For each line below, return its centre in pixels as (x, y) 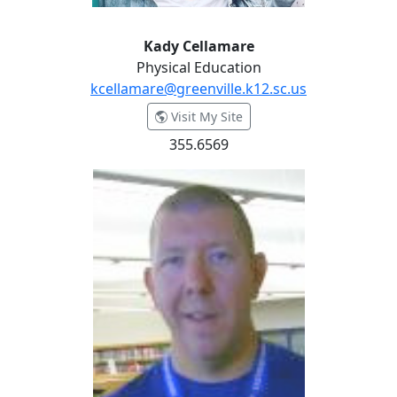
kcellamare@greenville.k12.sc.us (198, 89)
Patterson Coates (68, 179)
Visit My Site (205, 117)
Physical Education (198, 67)
